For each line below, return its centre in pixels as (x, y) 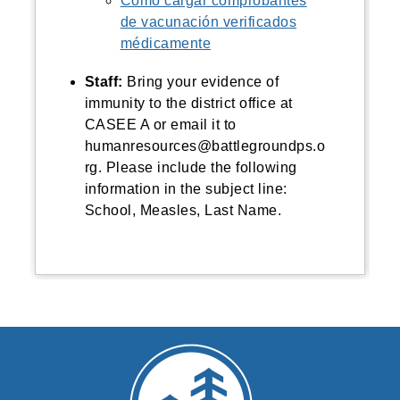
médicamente (166, 43)
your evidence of (221, 82)
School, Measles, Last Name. (183, 210)
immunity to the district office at (188, 103)
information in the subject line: (186, 189)
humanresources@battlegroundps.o (205, 146)
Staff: (104, 82)
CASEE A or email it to (160, 125)
